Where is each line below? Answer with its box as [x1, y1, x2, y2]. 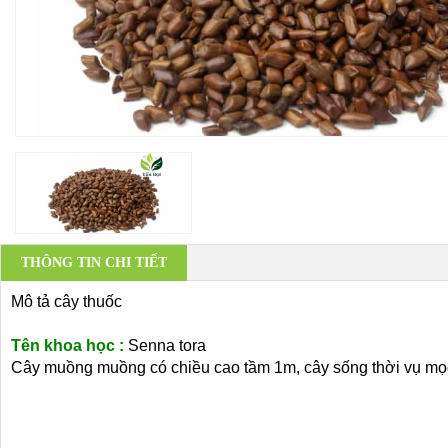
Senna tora [128, 337, 206, 354]
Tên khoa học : [11, 337, 128, 354]
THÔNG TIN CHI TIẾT [21, 255, 167, 270]
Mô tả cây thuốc [11, 293, 122, 310]
